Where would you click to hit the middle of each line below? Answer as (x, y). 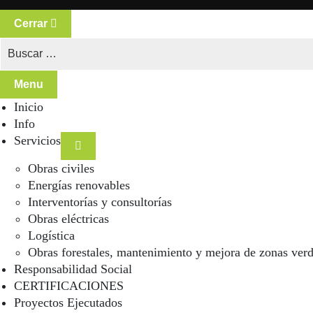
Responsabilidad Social (73, 269)
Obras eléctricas (68, 218)
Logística (51, 235)
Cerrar (31, 23)
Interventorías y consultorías (100, 202)
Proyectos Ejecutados (68, 302)
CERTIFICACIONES (69, 285)
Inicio (29, 107)
